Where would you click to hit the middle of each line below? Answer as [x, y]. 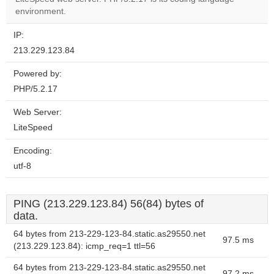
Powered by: [38, 74]
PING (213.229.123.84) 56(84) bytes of [109, 204]
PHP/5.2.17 [35, 89]
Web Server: [38, 112]
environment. [41, 11]
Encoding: [33, 151]
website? [188, 9]
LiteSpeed [33, 128]
